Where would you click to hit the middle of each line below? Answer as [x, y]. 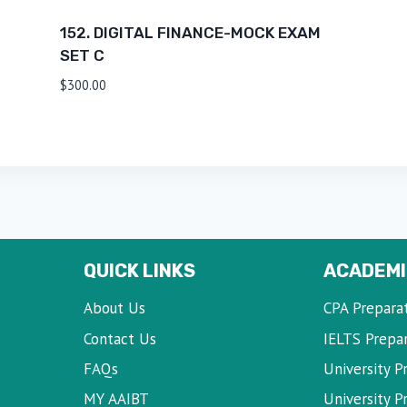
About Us [114, 308]
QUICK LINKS [139, 270]
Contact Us [119, 338]
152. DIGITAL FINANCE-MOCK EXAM [190, 33]
